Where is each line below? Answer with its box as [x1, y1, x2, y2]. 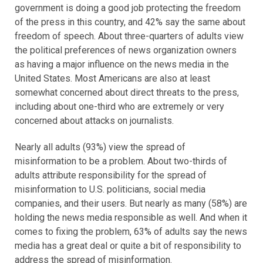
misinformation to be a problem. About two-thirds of [15, 156, 227, 167]
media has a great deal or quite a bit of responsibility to [15, 240, 241, 252]
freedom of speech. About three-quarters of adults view [15, 31, 244, 42]
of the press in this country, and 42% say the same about [15, 16, 245, 28]
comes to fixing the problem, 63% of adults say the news [15, 226, 247, 238]
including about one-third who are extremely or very [15, 101, 224, 113]
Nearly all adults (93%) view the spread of [15, 141, 186, 153]
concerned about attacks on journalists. [15, 115, 174, 127]
